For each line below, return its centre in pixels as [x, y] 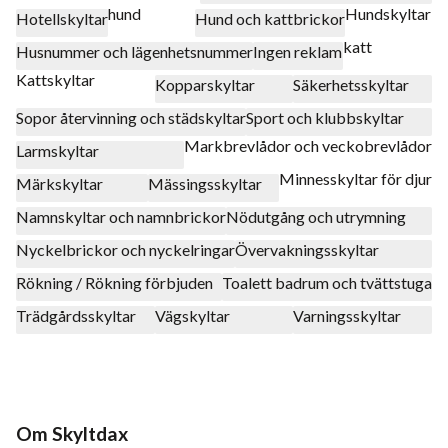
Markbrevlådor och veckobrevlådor [308, 145]
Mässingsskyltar [204, 183]
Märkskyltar [59, 183]
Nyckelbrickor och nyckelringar [125, 249]
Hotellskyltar [62, 18]
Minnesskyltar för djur [355, 178]
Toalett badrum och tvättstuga [327, 282]
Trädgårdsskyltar [76, 315]
